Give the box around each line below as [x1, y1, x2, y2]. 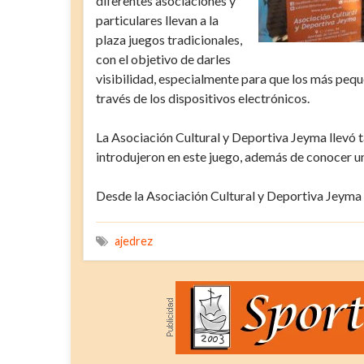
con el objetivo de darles [96, 50, 231, 67]
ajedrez [115, 233, 153, 248]
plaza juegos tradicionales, [96, 31, 242, 47]
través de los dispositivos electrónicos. [96, 89, 310, 106]
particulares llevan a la [96, 11, 219, 28]
